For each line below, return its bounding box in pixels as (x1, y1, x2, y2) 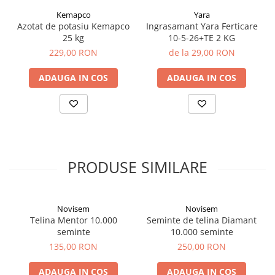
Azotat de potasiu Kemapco (17, 20, 130, 33)
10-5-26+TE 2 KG (168, 32, 235, 44)
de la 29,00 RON (168, 47, 235, 59)
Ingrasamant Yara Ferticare (145, 20, 258, 33)
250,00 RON (177, 241, 226, 253)
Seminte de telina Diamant (147, 214, 257, 227)
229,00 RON (49, 47, 98, 59)
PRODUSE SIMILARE (68, 157, 207, 178)
